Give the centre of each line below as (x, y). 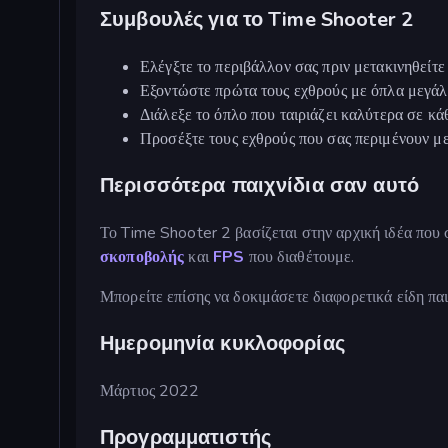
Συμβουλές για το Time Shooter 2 (257, 19)
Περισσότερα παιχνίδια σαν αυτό (259, 185)
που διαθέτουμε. (299, 256)
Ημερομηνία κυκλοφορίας (222, 343)
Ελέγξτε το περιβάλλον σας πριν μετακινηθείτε (292, 66)
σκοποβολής (142, 256)
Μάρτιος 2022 (150, 390)
